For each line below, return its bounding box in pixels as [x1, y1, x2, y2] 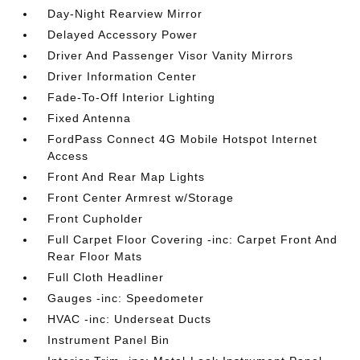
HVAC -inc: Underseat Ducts [47, 313, 212, 325]
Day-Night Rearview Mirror [47, 7, 203, 20]
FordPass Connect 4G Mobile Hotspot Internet [47, 133, 318, 145]
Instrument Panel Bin [47, 333, 170, 346]
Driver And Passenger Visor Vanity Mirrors [47, 49, 294, 62]
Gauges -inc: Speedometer [47, 292, 205, 305]
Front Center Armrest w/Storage [47, 191, 235, 204]
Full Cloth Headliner [47, 271, 165, 284]
